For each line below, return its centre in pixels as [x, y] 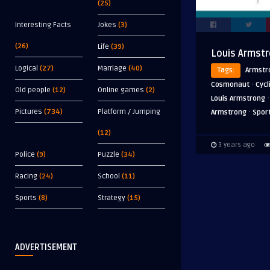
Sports [26, 198]
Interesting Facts [43, 25]
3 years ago [236, 145]
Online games [121, 90]
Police [25, 155]
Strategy [111, 198]
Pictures [29, 112]
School [109, 176]
